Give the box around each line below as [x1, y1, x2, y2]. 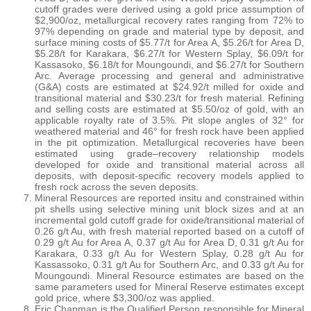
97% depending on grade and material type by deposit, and [35, 25, 304, 37]
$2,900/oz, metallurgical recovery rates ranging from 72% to [35, 14, 304, 26]
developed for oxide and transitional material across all [35, 158, 304, 170]
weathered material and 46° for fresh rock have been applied [35, 125, 304, 137]
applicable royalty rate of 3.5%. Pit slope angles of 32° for [35, 114, 304, 126]
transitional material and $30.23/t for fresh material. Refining [35, 92, 304, 103]
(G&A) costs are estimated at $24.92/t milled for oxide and [35, 81, 304, 92]
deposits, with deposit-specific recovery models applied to [35, 169, 304, 181]
